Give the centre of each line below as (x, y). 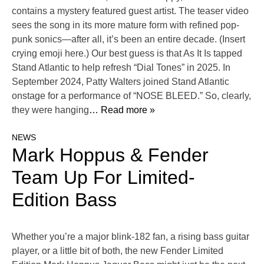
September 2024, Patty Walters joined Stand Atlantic (121, 82)
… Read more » (122, 110)
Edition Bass (64, 200)
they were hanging (50, 110)
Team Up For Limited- (103, 178)
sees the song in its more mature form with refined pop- (126, 25)
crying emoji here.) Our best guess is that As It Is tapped (127, 54)
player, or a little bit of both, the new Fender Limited (118, 251)
